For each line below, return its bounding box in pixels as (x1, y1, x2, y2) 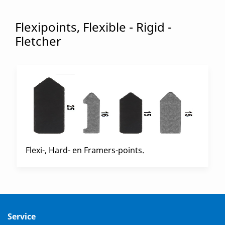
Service (8, 210, 36, 222)
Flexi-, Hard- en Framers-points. (26, 144, 144, 156)
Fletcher (15, 32, 61, 49)
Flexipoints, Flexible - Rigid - (15, 18, 172, 35)
